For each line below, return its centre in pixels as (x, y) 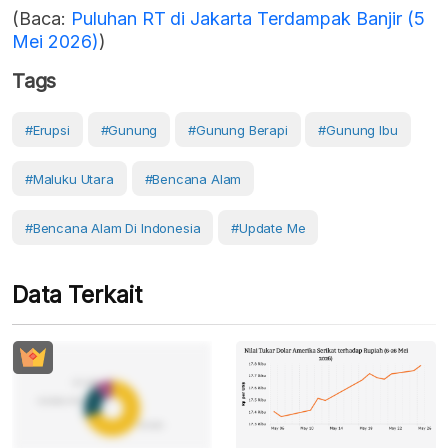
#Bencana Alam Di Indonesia (113, 227)
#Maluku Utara (69, 178)
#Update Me (268, 227)
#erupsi (47, 129)
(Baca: (41, 18)
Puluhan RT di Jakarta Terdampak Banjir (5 (247, 18)
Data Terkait (77, 294)
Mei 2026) (55, 41)
